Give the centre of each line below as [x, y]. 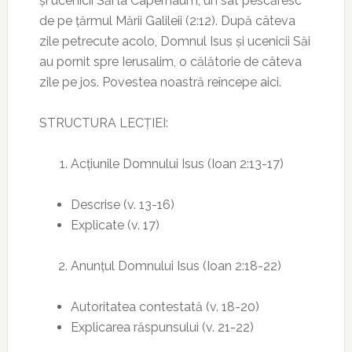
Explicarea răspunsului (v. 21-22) [162, 327]
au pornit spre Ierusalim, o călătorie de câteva [170, 62]
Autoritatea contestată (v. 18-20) [165, 307]
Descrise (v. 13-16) [122, 205]
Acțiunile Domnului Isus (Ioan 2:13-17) [177, 164]
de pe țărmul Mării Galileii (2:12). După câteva [167, 21]
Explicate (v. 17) [115, 225]
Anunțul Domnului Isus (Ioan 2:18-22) [176, 266]
